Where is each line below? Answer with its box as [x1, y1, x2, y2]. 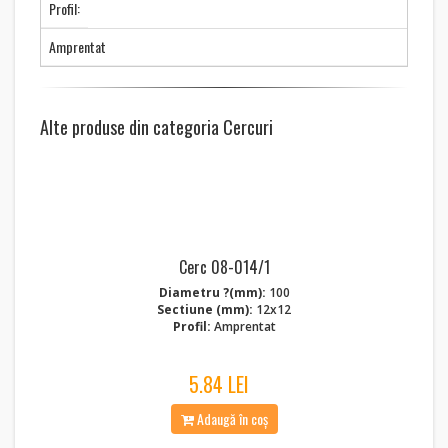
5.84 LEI [189, 369, 249, 399]
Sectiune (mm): [157, 301, 253, 318]
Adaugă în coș [193, 408, 268, 429]
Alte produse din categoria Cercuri [40, 114, 273, 140]
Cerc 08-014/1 [178, 255, 270, 279]
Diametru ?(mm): [158, 284, 266, 301]
